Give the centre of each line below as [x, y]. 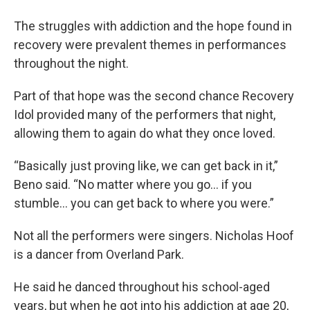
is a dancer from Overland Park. [99, 254]
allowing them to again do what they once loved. [145, 133]
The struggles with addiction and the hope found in [153, 26]
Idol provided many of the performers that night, [145, 114]
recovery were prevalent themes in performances [150, 44]
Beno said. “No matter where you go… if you [133, 184]
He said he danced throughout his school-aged [142, 286]
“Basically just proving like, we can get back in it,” [146, 165]
